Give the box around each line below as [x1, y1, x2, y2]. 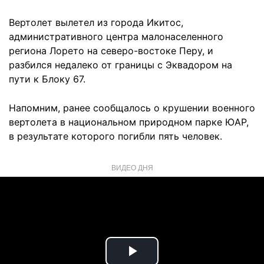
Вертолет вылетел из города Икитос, [9, 16, 183, 28]
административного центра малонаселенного [9, 31, 223, 42]
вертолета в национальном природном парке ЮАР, [9, 116, 249, 128]
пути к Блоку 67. [9, 73, 85, 85]
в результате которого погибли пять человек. [9, 130, 222, 142]
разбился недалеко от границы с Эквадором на [9, 59, 232, 71]
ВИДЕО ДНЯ [111, 162, 153, 172]
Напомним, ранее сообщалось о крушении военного [9, 102, 255, 114]
